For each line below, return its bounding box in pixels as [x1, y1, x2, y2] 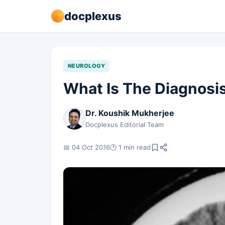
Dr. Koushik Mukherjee [85, 108, 174, 118]
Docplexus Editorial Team [85, 121, 164, 129]
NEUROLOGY [68, 62, 105, 69]
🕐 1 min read [110, 143, 151, 151]
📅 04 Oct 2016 [63, 143, 110, 151]
